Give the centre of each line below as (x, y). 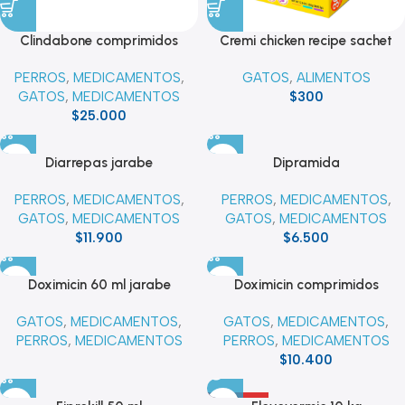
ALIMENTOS (333, 78)
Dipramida (306, 163)
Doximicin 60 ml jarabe (99, 285)
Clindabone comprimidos (99, 41)
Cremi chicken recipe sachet (306, 41)
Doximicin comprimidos (306, 285)
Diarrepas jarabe (99, 163)
